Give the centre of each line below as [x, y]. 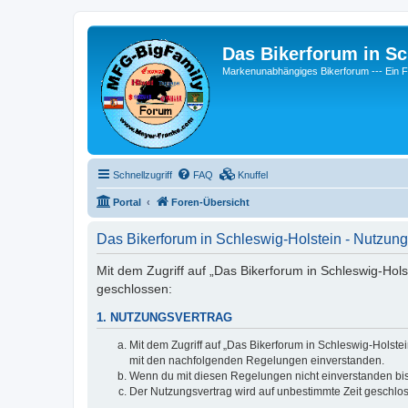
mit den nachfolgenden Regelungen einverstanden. [257, 360]
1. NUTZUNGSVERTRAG [164, 318]
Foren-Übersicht [210, 202]
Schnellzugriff [143, 175]
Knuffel [253, 175]
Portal [127, 202]
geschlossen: [134, 289]
